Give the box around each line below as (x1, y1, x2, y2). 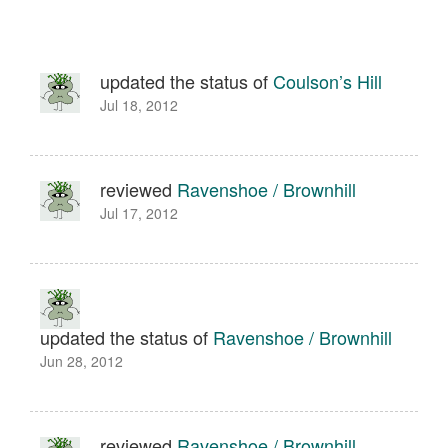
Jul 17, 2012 (100, 203, 178, 223)
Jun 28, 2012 (40, 351, 123, 371)
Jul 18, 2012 (100, 95, 178, 115)
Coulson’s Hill (273, 68, 382, 94)
